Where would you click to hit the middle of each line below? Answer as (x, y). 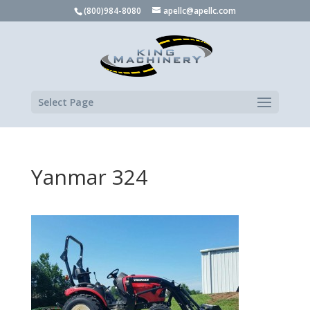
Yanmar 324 (89, 177)
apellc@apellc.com (199, 11)
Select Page (65, 102)
